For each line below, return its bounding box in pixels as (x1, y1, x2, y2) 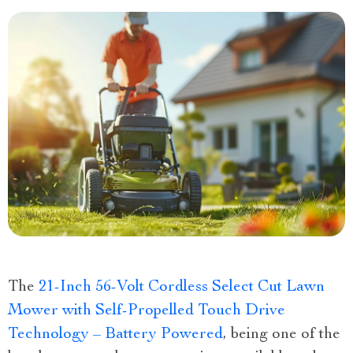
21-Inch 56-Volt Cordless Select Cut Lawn (39, 279, 325, 295)
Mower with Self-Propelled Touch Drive (8, 303, 285, 319)
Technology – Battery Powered (8, 326, 223, 343)
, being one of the (223, 326, 340, 343)
